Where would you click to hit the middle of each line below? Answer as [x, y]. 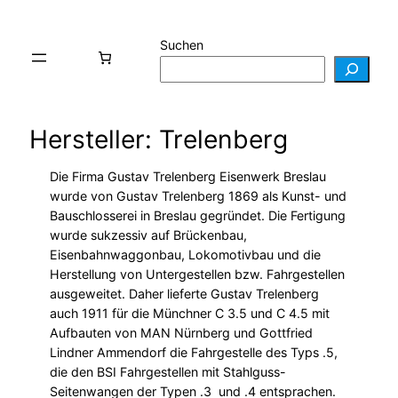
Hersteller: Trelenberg [159, 139]
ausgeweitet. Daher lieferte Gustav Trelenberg [184, 293]
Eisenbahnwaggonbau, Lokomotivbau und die [185, 254]
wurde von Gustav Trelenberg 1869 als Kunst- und [198, 195]
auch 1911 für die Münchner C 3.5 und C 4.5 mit [190, 313]
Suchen [181, 44]
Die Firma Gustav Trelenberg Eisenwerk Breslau [188, 176]
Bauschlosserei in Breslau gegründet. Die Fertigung [198, 215]
